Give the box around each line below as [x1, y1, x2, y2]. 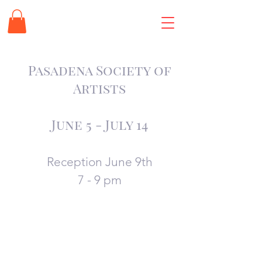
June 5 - [51, 115, 105, 133]
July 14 [105, 115, 148, 133]
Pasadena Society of [27, 60, 171, 79]
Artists [73, 78, 126, 97]
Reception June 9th [46, 154, 153, 169]
